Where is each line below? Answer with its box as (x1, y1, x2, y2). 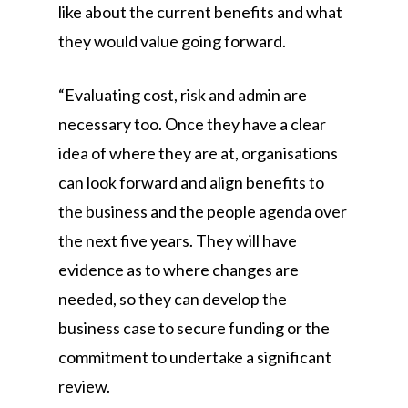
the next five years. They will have (58, 230, 297, 250)
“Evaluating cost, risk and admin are (58, 85, 307, 105)
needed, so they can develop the (58, 289, 287, 309)
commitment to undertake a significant (58, 347, 331, 367)
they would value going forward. (58, 31, 286, 51)
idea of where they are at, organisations (58, 143, 338, 163)
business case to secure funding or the (58, 318, 330, 338)
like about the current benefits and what (58, 2, 342, 22)
